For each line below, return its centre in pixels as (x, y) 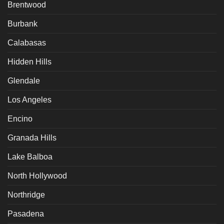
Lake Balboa (30, 157)
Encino (20, 119)
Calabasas (27, 43)
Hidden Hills (29, 62)
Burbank (22, 24)
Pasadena (26, 214)
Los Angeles (29, 100)
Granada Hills (32, 138)
